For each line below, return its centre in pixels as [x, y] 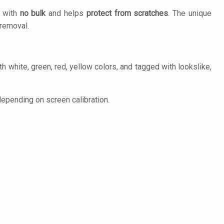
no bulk [33, 13]
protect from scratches [127, 13]
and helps [66, 13]
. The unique [190, 13]
